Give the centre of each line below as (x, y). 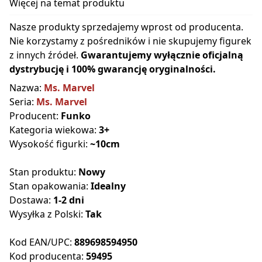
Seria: (23, 101)
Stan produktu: (44, 172)
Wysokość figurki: (50, 144)
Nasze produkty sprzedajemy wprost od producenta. (126, 27)
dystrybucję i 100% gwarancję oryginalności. (113, 69)
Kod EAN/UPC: (42, 242)
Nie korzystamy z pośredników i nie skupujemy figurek (130, 41)
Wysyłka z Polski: (47, 214)
